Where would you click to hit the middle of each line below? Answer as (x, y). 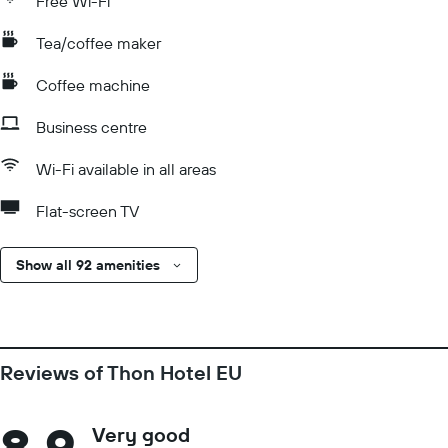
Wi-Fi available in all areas (126, 169)
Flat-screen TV (87, 211)
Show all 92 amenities (88, 265)
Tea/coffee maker (98, 43)
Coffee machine (93, 85)
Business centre (91, 127)
